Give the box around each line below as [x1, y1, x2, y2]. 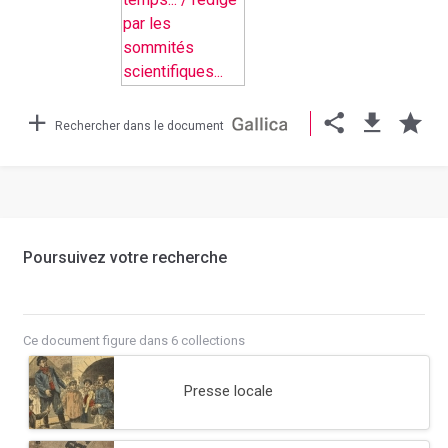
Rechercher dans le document [55, 119, 224, 133]
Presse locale [184, 381, 273, 400]
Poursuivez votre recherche [23, 248, 227, 267]
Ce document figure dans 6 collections [23, 333, 245, 348]
